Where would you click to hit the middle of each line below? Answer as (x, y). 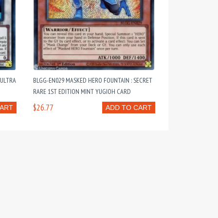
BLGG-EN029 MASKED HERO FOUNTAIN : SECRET (92, 80)
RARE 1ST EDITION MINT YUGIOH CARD (82, 91)
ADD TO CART (128, 108)
